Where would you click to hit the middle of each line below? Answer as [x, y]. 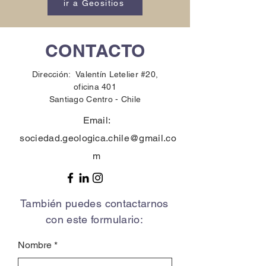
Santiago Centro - [85, 99]
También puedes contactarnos [94, 203]
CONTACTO [95, 50]
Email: [97, 120]
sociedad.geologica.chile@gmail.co [98, 138]
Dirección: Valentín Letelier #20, [95, 74]
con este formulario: [94, 219]
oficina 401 [95, 87]
